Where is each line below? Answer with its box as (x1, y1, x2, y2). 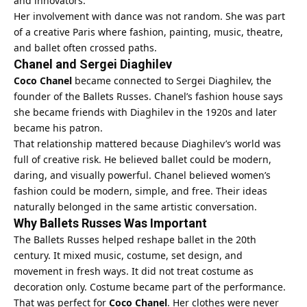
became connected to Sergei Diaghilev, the (72, 73, 271, 87)
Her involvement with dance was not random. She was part (14, 9, 285, 23)
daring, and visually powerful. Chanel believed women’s (14, 168, 271, 182)
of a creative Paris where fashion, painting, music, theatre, (14, 25, 283, 38)
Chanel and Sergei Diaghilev (14, 56, 172, 71)
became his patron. (14, 121, 103, 134)
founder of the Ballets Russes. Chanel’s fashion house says (14, 89, 283, 103)
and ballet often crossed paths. (14, 40, 157, 54)
